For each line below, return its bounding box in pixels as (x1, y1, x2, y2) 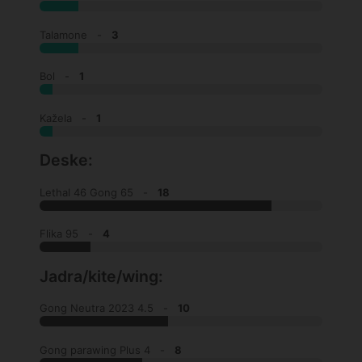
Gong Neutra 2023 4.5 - (39, 301, 178, 315)
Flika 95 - (39, 227, 103, 241)
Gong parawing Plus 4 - (39, 343, 175, 356)
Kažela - (39, 111, 96, 124)
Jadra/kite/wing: (39, 266, 163, 286)
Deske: (39, 150, 93, 170)
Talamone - (39, 27, 112, 41)
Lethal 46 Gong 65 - (39, 185, 158, 199)
